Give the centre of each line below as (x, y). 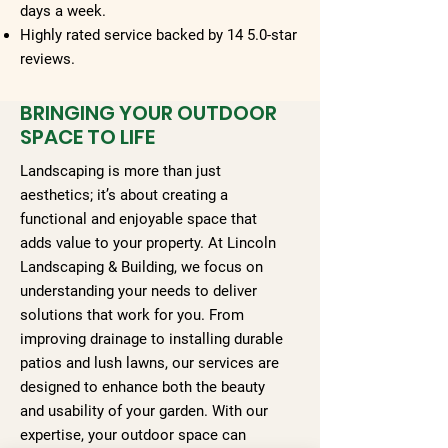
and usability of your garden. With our (144, 411)
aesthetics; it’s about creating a (124, 195)
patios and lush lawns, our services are (149, 363)
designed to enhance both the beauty (142, 387)
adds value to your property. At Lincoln (148, 243)
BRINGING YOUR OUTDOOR (148, 113)
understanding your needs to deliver (138, 291)
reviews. (47, 59)
